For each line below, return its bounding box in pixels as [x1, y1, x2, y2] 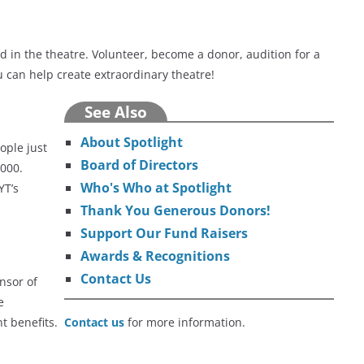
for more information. [124, 314, 245, 331]
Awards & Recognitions [80, 247, 231, 266]
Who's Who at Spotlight [80, 179, 232, 197]
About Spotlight [80, 133, 184, 152]
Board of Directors [80, 156, 199, 175]
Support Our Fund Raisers [80, 224, 249, 243]
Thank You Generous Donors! [80, 201, 271, 220]
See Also [84, 102, 148, 123]
